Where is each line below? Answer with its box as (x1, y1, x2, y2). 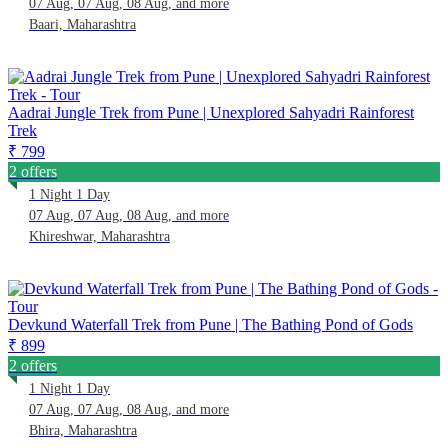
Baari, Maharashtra (29, 16, 136, 32)
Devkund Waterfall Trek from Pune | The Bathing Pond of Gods (8, 315, 413, 333)
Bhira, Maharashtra (29, 422, 137, 438)
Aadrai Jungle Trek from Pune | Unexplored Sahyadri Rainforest (8, 103, 414, 121)
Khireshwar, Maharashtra (29, 228, 170, 244)
